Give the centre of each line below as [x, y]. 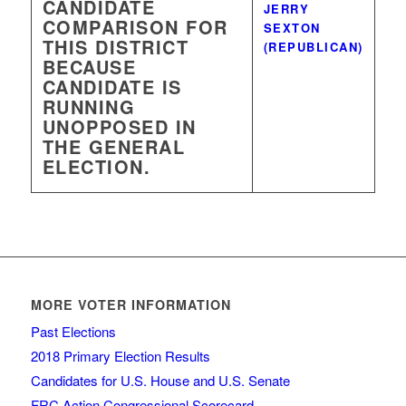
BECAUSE [89, 67]
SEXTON [292, 28]
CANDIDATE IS [112, 87]
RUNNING [89, 106]
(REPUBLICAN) [313, 47]
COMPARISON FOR [135, 27]
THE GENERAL [114, 146]
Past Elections [73, 331]
